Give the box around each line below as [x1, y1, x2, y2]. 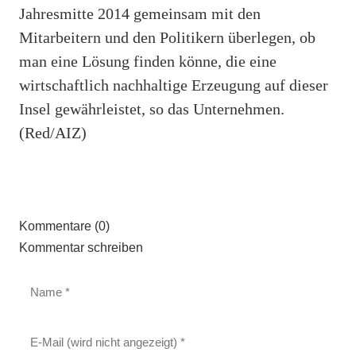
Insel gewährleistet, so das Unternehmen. [19, 99, 284, 118]
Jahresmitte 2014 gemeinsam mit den [19, 4, 261, 22]
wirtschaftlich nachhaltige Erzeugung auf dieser [19, 75, 328, 94]
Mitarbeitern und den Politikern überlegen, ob [19, 28, 315, 46]
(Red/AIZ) [19, 123, 87, 141]
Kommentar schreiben [19, 240, 143, 254]
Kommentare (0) [19, 219, 110, 233]
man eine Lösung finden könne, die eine [19, 52, 277, 70]
